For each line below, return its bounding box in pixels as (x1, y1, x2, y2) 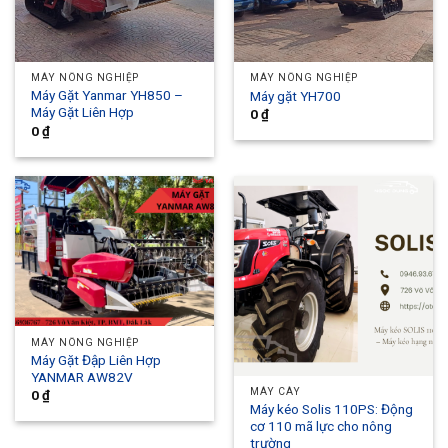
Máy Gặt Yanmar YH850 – (31, 87, 184, 104)
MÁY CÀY (250, 386, 301, 398)
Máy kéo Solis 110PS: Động (250, 400, 414, 417)
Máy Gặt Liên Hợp (31, 104, 135, 121)
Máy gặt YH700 (250, 87, 342, 104)
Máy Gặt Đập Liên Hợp (31, 351, 162, 368)
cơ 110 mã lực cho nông (250, 417, 393, 434)
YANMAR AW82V (31, 368, 134, 385)
